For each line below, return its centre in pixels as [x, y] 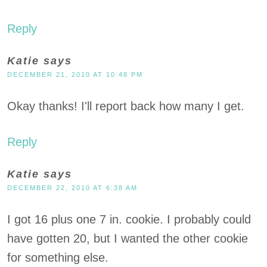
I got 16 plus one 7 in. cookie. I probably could [129, 219]
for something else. [58, 257]
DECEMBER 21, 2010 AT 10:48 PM [75, 74]
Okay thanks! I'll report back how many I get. [126, 106]
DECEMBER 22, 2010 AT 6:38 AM [72, 188]
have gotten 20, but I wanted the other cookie [128, 238]
